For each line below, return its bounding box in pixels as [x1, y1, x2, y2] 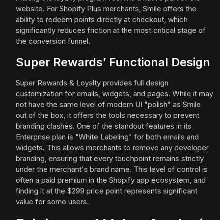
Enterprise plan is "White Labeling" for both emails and [16, 132, 199, 142]
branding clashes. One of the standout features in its [16, 121, 192, 131]
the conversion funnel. [16, 36, 90, 46]
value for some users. [16, 197, 89, 207]
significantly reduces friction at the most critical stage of [16, 26, 206, 35]
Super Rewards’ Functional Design [16, 55, 210, 70]
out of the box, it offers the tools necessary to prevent [16, 110, 199, 120]
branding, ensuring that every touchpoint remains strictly [16, 154, 204, 164]
